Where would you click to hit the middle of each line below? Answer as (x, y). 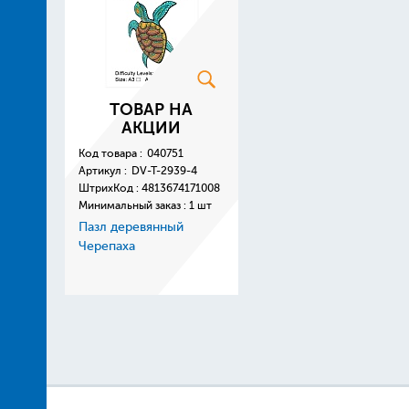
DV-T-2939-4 (164, 171)
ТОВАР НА (151, 110)
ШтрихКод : (110, 188)
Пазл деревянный (131, 227)
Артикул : (102, 171)
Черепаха (106, 246)
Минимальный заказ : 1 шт (145, 205)
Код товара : (110, 153)
